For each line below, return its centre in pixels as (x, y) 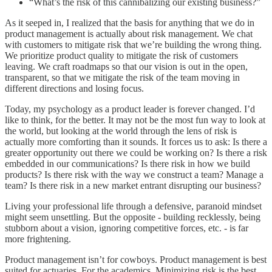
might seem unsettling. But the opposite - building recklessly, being (133, 217)
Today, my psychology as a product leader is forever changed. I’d (130, 109)
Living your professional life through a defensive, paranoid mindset (133, 206)
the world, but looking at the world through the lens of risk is (121, 131)
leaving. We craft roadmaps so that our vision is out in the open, (126, 66)
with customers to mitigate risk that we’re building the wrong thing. (133, 44)
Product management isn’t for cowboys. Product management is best (136, 259)
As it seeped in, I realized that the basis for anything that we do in (130, 22)
